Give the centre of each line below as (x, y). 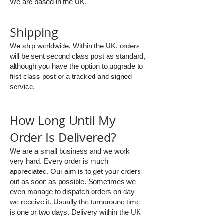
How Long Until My (63, 120)
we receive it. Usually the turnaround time (75, 202)
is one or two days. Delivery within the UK (75, 212)
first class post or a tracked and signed (71, 76)
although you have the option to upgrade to (76, 66)
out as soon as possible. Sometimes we (73, 181)
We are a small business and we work (70, 151)
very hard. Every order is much (59, 161)
